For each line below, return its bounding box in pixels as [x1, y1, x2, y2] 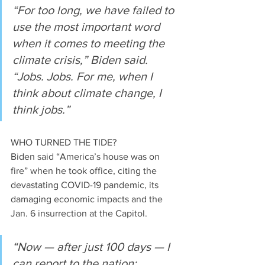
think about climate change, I [12, 86, 164, 100]
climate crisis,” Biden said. [12, 53, 151, 67]
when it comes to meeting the [12, 37, 167, 50]
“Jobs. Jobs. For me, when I [12, 70, 156, 83]
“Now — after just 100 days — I [12, 240, 173, 254]
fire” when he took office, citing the [11, 166, 159, 176]
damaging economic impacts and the [11, 194, 165, 205]
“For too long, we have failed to [12, 4, 177, 17]
